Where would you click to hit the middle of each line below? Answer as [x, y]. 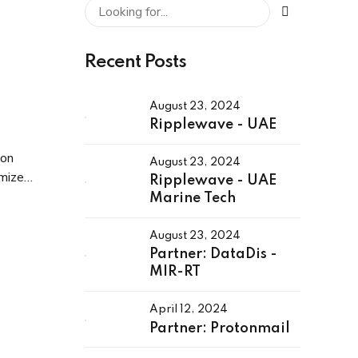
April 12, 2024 [189, 310]
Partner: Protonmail [220, 328]
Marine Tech [193, 199]
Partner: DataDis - [213, 255]
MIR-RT [175, 272]
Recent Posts [135, 62]
